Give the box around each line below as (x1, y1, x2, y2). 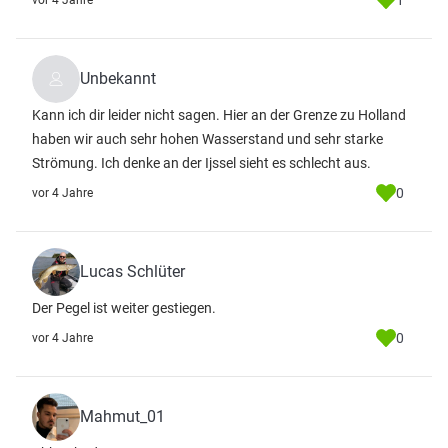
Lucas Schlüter (80, 262, 185, 281)
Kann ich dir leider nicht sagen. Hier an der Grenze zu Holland (32, 107, 406, 123)
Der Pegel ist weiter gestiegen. (32, 300, 216, 316)
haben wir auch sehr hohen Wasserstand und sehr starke (32, 131, 383, 147)
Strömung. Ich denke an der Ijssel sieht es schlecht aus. (32, 155, 371, 171)
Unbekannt (80, 69, 156, 88)
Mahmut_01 (80, 407, 165, 426)
